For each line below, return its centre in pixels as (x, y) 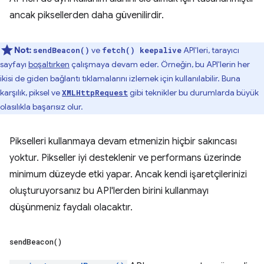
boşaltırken (49, 64)
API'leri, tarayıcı (210, 50)
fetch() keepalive (142, 50)
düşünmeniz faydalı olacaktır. (71, 207)
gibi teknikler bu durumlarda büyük (193, 92)
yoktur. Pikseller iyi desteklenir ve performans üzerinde (125, 158)
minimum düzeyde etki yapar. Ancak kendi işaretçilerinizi (128, 174)
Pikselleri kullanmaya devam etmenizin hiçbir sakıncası (123, 141)
